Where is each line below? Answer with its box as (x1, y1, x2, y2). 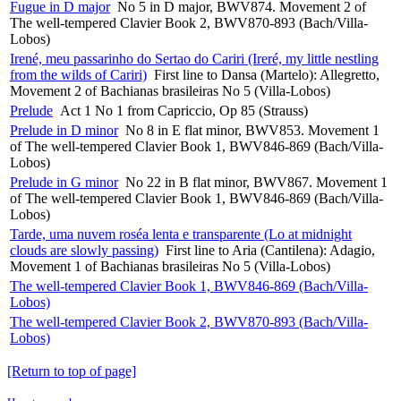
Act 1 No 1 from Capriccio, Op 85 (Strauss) (60, 102, 308, 118)
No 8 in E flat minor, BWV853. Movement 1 (125, 122, 380, 138)
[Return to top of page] (7, 363, 136, 379)
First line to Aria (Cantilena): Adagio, (166, 242, 375, 258)
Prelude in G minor (10, 174, 118, 190)
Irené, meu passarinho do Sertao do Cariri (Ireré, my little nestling (10, 50, 379, 66)
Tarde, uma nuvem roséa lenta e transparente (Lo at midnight (10, 226, 352, 242)
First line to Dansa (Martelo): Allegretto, (154, 66, 380, 82)
